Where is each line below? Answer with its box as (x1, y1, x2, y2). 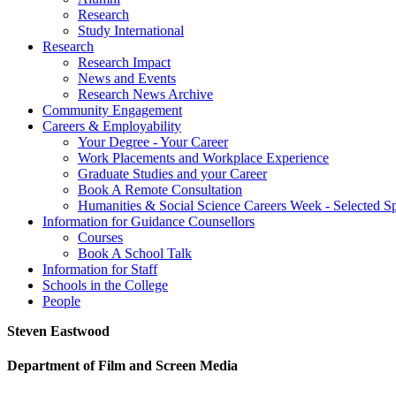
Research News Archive (78, 87, 213, 103)
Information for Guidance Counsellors (42, 214, 255, 230)
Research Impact (78, 55, 171, 71)
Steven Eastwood (7, 324, 110, 339)
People (42, 293, 80, 309)
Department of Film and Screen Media (7, 358, 238, 374)
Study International (78, 23, 184, 39)
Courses (78, 230, 123, 246)
